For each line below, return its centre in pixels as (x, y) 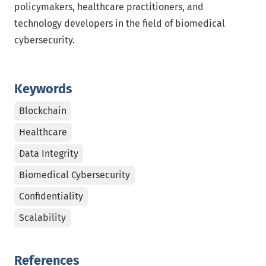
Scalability (42, 218)
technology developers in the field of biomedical (120, 23)
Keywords (43, 89)
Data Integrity (49, 153)
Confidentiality (51, 196)
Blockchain (43, 111)
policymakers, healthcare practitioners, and (109, 7)
